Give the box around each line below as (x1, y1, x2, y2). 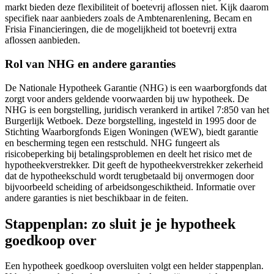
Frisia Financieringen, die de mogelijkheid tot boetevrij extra (5, 24, 237, 35)
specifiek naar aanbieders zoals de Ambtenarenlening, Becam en (5, 13, 252, 24)
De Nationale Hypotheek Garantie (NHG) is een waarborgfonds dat (5, 82, 267, 93)
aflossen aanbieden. (5, 35, 80, 46)
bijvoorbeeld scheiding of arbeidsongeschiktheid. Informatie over (5, 181, 255, 192)
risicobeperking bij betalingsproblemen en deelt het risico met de (5, 148, 252, 159)
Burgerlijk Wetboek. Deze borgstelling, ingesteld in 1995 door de (5, 115, 256, 126)
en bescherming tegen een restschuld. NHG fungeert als (5, 137, 220, 148)
